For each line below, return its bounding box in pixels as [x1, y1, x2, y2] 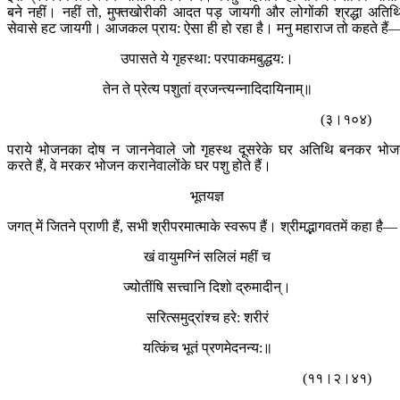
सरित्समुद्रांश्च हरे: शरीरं [146, 310, 269, 326]
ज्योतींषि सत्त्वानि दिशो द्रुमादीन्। [123, 279, 291, 296]
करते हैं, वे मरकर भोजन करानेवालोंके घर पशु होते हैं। [7, 158, 271, 174]
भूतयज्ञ [190, 188, 224, 204]
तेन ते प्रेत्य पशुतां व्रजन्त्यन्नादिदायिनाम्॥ [102, 81, 312, 97]
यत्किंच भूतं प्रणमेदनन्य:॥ [142, 340, 272, 356]
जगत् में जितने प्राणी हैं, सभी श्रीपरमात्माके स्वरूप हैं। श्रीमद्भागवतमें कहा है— [7, 219, 397, 235]
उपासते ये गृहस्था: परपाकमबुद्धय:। [121, 51, 294, 67]
